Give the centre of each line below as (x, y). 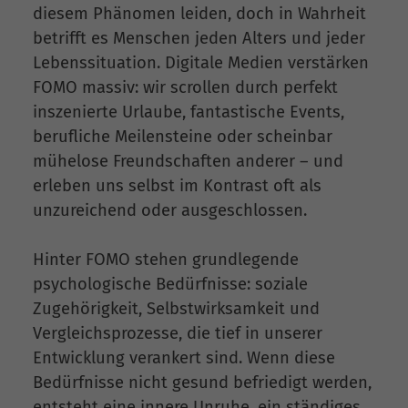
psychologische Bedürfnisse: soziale (170, 285)
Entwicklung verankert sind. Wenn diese (184, 358)
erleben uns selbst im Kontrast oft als (177, 185)
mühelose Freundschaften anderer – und (188, 161)
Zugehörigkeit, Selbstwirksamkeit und (176, 309)
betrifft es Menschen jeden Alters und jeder (199, 38)
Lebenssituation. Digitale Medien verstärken (201, 62)
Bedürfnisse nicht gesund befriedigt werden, (202, 383)
